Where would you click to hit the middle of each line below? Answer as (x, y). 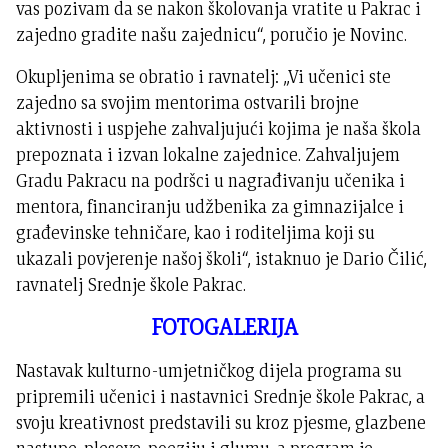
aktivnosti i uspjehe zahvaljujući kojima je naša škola (219, 129)
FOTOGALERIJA (224, 327)
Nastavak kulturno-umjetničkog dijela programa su (209, 371)
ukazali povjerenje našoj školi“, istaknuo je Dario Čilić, (222, 259)
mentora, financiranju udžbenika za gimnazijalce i (210, 207)
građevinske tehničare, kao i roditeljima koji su (196, 233)
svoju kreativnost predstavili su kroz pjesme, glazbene (221, 423)
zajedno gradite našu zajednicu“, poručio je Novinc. (212, 35)
